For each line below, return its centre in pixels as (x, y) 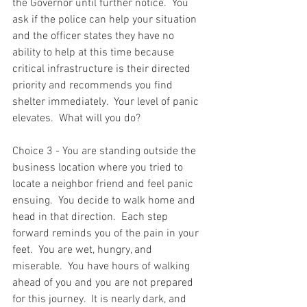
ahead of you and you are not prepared (104, 283)
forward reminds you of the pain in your (107, 233)
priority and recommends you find (94, 85)
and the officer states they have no (95, 36)
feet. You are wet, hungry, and (84, 250)
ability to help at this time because (95, 52)
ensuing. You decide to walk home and (105, 200)
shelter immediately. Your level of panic (107, 102)
